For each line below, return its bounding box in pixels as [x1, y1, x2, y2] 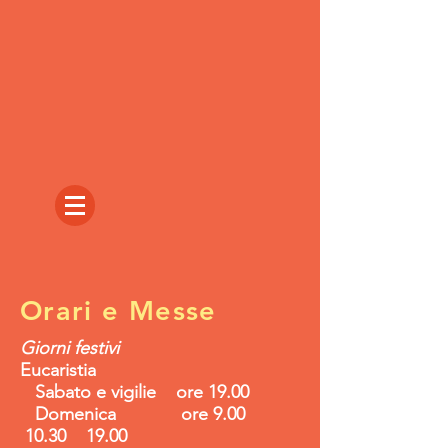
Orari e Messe [20, 294, 217, 327]
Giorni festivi [20, 337, 119, 359]
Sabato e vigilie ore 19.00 [20, 381, 249, 403]
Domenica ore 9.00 [20, 403, 275, 425]
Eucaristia [20, 359, 96, 381]
